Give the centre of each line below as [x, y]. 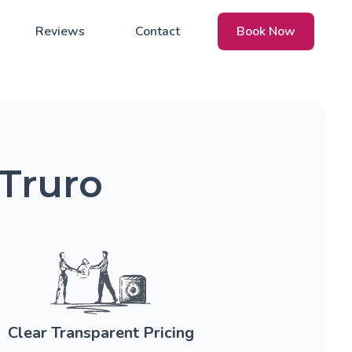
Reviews [60, 31]
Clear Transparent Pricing [101, 333]
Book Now [266, 31]
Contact [158, 31]
